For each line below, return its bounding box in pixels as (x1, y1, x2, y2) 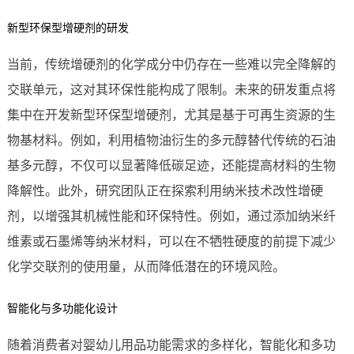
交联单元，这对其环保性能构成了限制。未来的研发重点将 (6, 83, 336, 97)
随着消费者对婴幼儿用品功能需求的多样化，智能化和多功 (6, 338, 336, 352)
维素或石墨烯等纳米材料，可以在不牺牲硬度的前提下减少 (6, 235, 336, 249)
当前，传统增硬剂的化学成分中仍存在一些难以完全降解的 (6, 58, 336, 72)
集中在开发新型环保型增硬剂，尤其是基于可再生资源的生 (6, 108, 336, 122)
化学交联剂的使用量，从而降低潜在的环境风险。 (6, 260, 285, 274)
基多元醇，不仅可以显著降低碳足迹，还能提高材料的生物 (6, 159, 336, 173)
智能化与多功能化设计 (6, 302, 118, 315)
